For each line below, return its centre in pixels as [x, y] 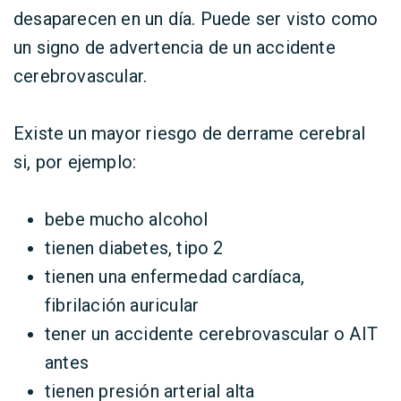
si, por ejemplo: [75, 162]
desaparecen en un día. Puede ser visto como [196, 19]
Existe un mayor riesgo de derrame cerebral [190, 133]
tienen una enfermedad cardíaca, [175, 277]
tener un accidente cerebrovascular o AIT [212, 334]
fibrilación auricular [122, 305]
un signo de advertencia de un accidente [175, 47]
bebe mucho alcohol [127, 219]
